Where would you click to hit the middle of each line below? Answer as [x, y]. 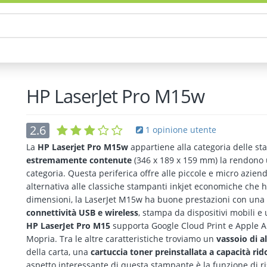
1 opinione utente [180, 130]
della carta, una [58, 252]
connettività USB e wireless [82, 212]
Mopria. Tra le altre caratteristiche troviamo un [120, 239]
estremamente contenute [79, 160]
